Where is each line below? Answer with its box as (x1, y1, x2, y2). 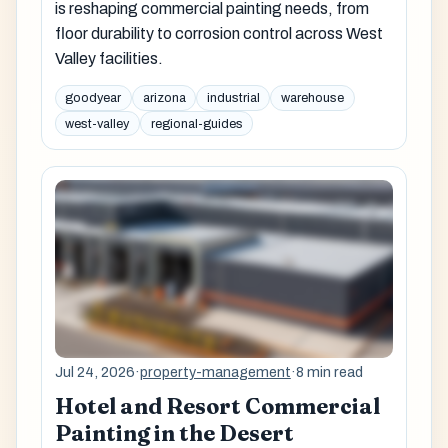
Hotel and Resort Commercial (54, 392, 380, 420)
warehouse (280, 91, 344, 105)
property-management (139, 363, 291, 380)
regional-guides (150, 116, 243, 131)
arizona (142, 91, 186, 105)
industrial (206, 91, 260, 105)
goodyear (65, 91, 122, 105)
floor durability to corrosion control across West (54, 24, 383, 42)
